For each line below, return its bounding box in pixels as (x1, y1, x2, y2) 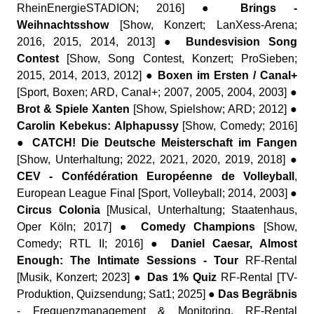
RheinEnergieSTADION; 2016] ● (17, 2, 241, 14)
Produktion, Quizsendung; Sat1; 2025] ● (17, 288, 218, 300)
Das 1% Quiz (146, 271, 217, 283)
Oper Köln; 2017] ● (17, 221, 141, 233)
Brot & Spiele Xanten (17, 103, 130, 115)
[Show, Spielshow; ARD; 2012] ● (129, 103, 297, 115)
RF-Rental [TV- (216, 271, 298, 283)
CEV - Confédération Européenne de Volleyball (17, 170, 294, 182)
